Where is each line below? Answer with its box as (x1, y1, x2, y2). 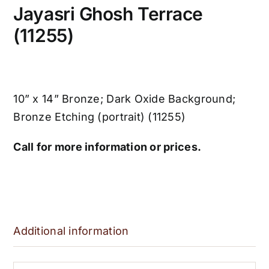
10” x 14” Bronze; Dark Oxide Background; (13, 92, 236, 105)
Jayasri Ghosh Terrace (13, 3, 203, 25)
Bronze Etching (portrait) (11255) (13, 110, 186, 123)
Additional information (13, 225, 129, 237)
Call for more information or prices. (13, 141, 202, 153)
